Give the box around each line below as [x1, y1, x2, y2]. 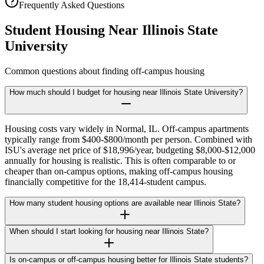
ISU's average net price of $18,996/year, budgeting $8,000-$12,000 [5, 144, 255, 155]
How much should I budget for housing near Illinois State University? [9, 87, 243, 97]
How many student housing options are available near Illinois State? [9, 198, 240, 207]
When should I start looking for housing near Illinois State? [9, 226, 209, 236]
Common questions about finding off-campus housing [5, 65, 204, 76]
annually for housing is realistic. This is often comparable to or [5, 155, 236, 166]
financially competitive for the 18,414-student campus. [5, 176, 206, 187]
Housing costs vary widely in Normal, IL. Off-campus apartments [5, 123, 249, 134]
